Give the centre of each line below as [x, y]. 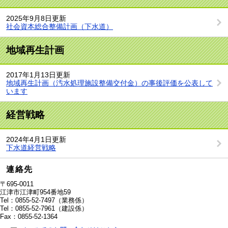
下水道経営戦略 [31, 147]
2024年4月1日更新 [36, 139]
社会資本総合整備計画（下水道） [60, 26]
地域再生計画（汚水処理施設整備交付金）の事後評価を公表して [109, 83]
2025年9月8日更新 [36, 18]
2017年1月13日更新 [38, 75]
